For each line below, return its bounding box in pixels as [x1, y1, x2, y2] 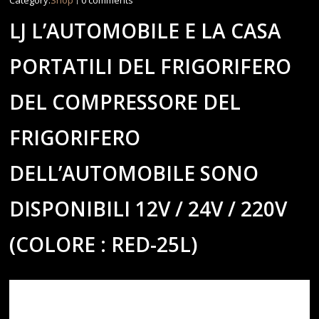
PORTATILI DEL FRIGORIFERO [9, 53, 292, 80]
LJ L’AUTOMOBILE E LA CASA [9, 17, 282, 45]
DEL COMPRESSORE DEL [9, 88, 241, 116]
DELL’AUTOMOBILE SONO [9, 159, 259, 187]
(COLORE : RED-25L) [9, 231, 198, 258]
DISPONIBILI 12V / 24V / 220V [9, 195, 288, 223]
